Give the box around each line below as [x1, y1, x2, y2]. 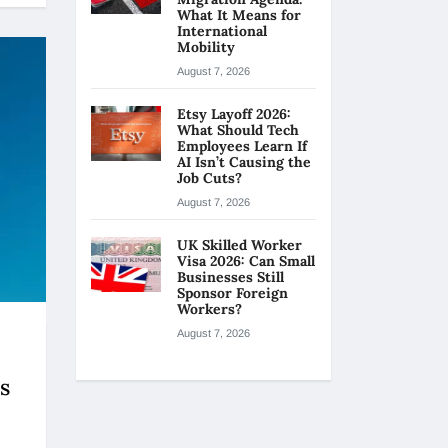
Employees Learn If [177, 137, 307, 155]
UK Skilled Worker [177, 236, 302, 254]
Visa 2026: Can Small [177, 252, 315, 270]
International [177, 22, 267, 40]
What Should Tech [177, 121, 299, 139]
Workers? [177, 300, 246, 318]
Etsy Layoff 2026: [177, 105, 291, 123]
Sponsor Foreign [177, 284, 288, 302]
